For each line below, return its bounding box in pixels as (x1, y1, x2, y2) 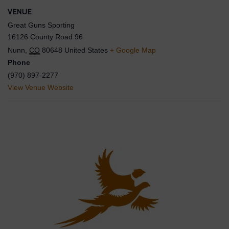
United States (64, 46, 108, 54)
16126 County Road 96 (8, 33, 83, 41)
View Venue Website (8, 83, 74, 91)
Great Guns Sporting (8, 21, 75, 29)
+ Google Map (110, 46, 156, 54)
